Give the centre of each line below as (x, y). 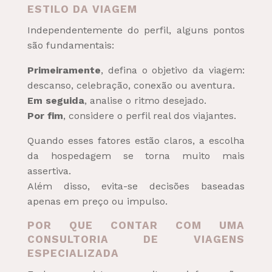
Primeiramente (64, 70)
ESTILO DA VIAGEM (82, 9)
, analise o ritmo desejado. (145, 100)
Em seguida (56, 100)
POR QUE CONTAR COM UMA (136, 225)
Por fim (45, 115)
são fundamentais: (70, 45)
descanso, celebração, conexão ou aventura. (131, 85)
